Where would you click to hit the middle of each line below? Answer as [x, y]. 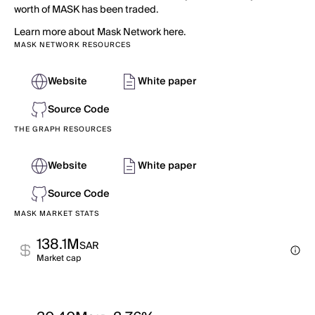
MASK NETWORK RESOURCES [72, 45]
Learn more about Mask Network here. [100, 32]
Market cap [59, 258]
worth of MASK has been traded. [86, 10]
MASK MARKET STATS [57, 214]
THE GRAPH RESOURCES [63, 129]
